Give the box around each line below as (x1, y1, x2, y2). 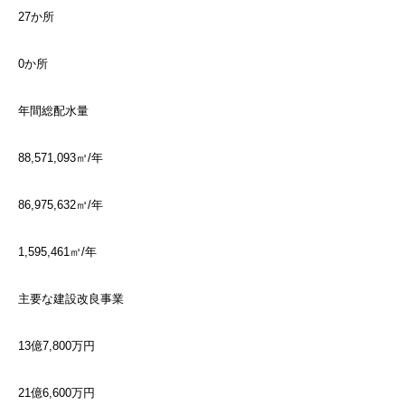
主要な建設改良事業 (18, 291, 124, 306)
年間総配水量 (18, 103, 89, 118)
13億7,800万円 (18, 338, 95, 353)
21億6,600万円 (18, 385, 95, 400)
